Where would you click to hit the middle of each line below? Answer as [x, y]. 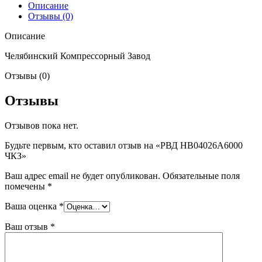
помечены [26, 186]
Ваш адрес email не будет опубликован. [82, 175]
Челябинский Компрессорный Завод [77, 56]
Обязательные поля [201, 175]
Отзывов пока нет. [42, 125]
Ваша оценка [32, 206]
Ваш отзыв [27, 226]
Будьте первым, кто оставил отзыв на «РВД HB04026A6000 [124, 145]
